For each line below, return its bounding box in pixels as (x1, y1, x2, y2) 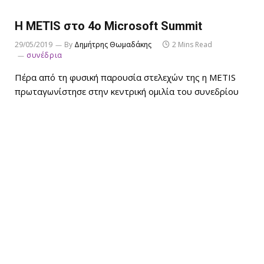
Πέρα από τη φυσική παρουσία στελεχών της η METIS (15, 71, 236, 83)
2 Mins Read (172, 39, 212, 49)
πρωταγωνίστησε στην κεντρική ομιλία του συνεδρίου (15, 85, 239, 97)
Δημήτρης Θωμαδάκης (74, 39, 151, 49)
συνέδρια (27, 49, 62, 60)
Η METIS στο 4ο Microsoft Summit (15, 18, 202, 33)
